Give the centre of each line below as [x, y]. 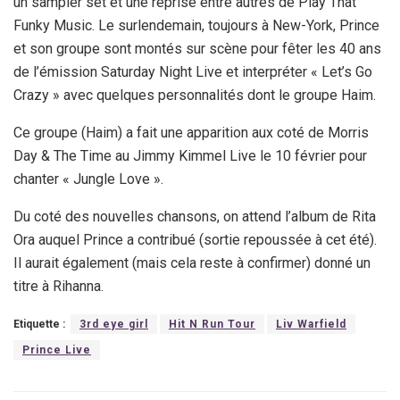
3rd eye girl [114, 325]
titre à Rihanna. [58, 287]
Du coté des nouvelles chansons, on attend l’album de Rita [195, 217]
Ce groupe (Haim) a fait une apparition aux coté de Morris [191, 133]
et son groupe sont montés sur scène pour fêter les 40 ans [197, 49]
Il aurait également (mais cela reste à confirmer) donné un [192, 263]
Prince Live [57, 350]
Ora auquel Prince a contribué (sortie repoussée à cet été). [195, 240]
